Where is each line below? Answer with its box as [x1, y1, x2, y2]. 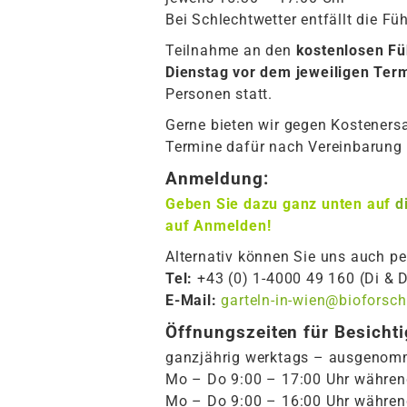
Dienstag [165, 64, 229, 82]
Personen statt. [165, 85, 273, 104]
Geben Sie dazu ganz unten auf [165, 195, 396, 213]
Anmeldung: [165, 168, 269, 190]
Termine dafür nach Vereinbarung [165, 137, 402, 155]
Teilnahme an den [165, 42, 296, 60]
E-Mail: [165, 291, 217, 309]
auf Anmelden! [165, 217, 272, 235]
